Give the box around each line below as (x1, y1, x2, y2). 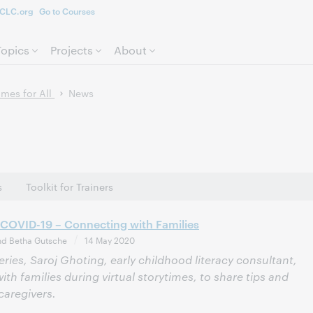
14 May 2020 (85, 233, 135, 246)
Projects (50, 43, 93, 57)
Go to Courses (38, 4, 95, 17)
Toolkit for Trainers (26, 180, 113, 194)
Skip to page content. (99, 7, 214, 22)
